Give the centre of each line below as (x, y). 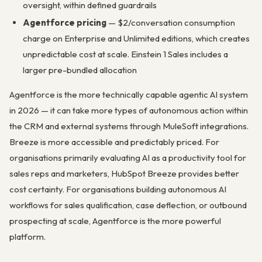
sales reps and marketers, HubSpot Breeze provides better (124, 174)
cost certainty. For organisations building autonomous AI (118, 189)
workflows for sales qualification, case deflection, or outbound (128, 205)
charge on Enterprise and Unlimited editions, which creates (136, 39)
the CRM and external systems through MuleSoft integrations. (129, 126)
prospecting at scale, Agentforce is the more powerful (115, 221)
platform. (27, 237)
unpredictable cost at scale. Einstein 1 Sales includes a (125, 54)
